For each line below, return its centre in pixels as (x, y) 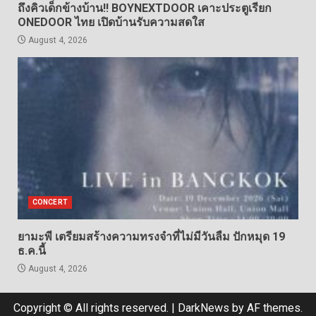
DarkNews (203, 308)
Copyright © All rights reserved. (92, 308)
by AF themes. (266, 308)
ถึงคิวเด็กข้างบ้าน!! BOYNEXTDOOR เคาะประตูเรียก (145, 8)
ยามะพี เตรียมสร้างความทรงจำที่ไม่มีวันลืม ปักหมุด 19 (151, 237)
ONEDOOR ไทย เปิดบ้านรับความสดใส (111, 22)
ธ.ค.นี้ (32, 251)
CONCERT (50, 202)
